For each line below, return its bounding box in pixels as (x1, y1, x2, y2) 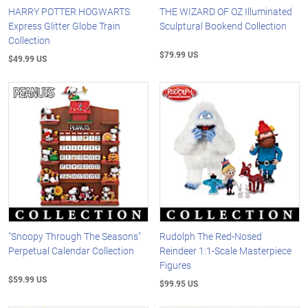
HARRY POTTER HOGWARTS (8, 5, 130, 19)
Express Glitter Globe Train (8, 19, 120, 33)
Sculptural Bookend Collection (159, 19, 287, 33)
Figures (159, 258, 192, 272)
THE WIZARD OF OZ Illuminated (159, 5, 293, 19)
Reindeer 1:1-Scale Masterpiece (159, 243, 292, 257)
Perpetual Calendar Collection (8, 243, 134, 257)
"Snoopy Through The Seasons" (8, 229, 141, 243)
